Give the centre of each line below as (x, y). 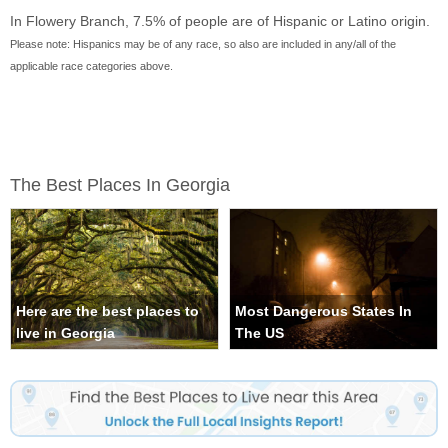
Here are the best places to (107, 311)
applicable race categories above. (91, 66)
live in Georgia (65, 333)
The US (259, 333)
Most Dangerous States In (323, 311)
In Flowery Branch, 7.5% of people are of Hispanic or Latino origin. (220, 21)
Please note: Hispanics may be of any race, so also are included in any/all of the (203, 44)
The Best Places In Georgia (120, 185)
